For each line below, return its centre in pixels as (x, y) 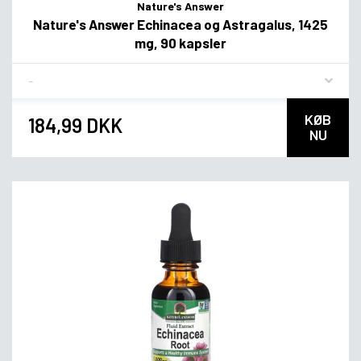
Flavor (44, 74)
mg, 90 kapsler (180, 42)
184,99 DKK (75, 126)
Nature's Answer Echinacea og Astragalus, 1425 (180, 24)
